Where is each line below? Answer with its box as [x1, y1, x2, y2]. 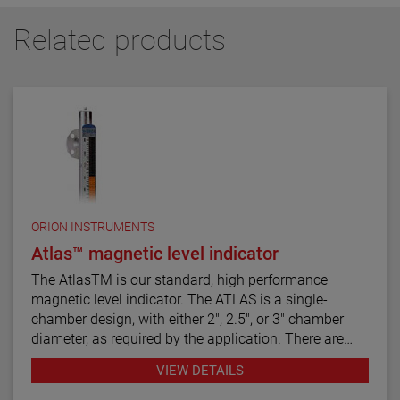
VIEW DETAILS [156, 362, 244, 379]
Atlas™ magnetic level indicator [31, 242, 279, 264]
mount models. [31, 369, 126, 387]
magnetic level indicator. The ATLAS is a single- [31, 290, 328, 308]
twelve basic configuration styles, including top [31, 349, 325, 367]
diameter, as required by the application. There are [31, 329, 344, 347]
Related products [13, 22, 226, 57]
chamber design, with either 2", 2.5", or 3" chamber [31, 310, 344, 328]
